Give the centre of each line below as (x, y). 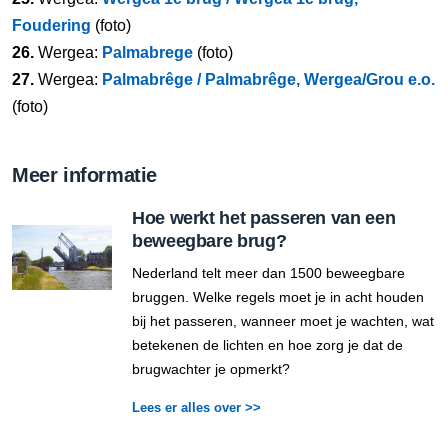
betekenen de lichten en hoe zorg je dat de (267, 345)
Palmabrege (147, 52)
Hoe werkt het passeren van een (264, 218)
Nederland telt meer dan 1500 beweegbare (268, 273)
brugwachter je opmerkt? (211, 369)
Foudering (51, 25)
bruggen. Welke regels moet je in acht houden (278, 297)
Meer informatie (84, 175)
